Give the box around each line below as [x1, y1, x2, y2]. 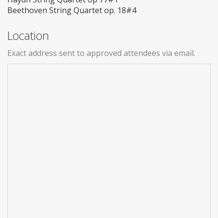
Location [7, 28, 49, 44]
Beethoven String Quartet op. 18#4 [7, 5, 136, 16]
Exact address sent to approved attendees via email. [7, 48, 195, 59]
